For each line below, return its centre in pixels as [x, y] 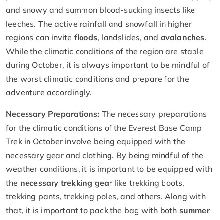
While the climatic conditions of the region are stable [105, 51]
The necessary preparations [154, 114]
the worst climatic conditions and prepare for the [97, 78]
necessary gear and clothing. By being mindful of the [105, 155]
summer [194, 210]
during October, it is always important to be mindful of [108, 65]
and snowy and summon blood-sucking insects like [101, 10]
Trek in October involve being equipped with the [96, 141]
